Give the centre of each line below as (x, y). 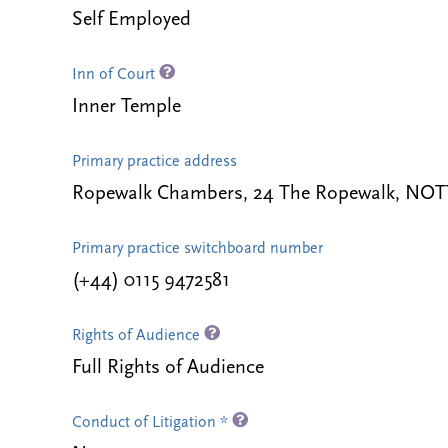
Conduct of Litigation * (152, 423)
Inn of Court (115, 75)
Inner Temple (126, 107)
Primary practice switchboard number (197, 249)
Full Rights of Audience (168, 368)
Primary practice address (154, 162)
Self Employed (131, 20)
